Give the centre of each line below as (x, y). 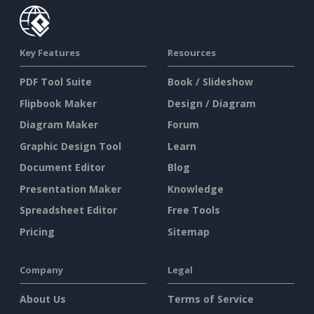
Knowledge (196, 189)
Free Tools (194, 210)
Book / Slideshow (210, 82)
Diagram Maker (59, 125)
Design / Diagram (212, 103)
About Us (43, 299)
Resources (192, 53)
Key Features (50, 53)
